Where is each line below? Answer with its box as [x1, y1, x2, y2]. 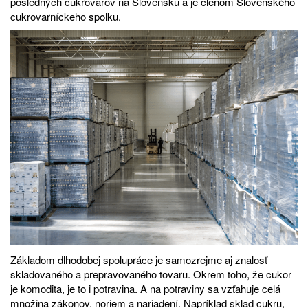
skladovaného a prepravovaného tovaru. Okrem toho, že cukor [10, 267, 291, 282]
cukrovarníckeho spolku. [10, 8, 121, 23]
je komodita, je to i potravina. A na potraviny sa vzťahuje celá [10, 281, 280, 296]
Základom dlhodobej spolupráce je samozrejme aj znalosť [10, 252, 267, 267]
